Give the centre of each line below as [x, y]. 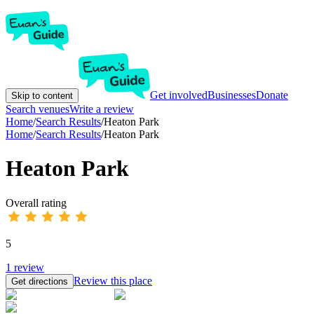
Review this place [113, 280]
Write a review [102, 109]
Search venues [37, 109]
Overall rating [36, 203]
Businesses [232, 95]
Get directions [40, 281]
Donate [272, 95]
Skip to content [42, 96]
